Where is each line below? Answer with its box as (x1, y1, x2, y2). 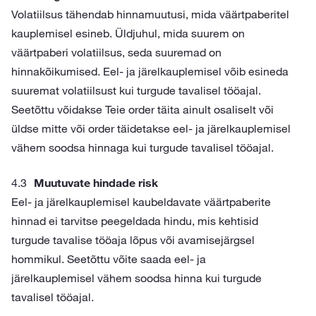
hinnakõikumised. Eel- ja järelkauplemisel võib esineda (11, 64, 288, 78)
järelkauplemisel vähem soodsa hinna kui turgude (11, 271, 262, 285)
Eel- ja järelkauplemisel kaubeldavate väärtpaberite (11, 195, 271, 209)
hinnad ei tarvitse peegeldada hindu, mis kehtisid (11, 214, 258, 228)
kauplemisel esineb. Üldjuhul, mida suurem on (11, 26, 245, 40)
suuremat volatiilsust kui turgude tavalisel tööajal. (11, 83, 261, 97)
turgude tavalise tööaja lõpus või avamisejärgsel (11, 233, 255, 247)
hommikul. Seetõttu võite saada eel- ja (11, 252, 206, 266)
